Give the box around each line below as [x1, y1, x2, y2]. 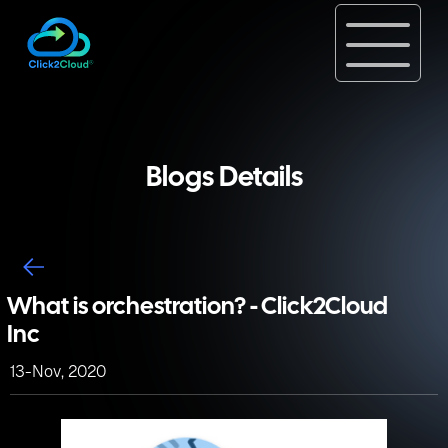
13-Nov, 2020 [10, 362, 106, 381]
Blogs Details [145, 166, 303, 192]
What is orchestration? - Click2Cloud [7, 296, 388, 319]
